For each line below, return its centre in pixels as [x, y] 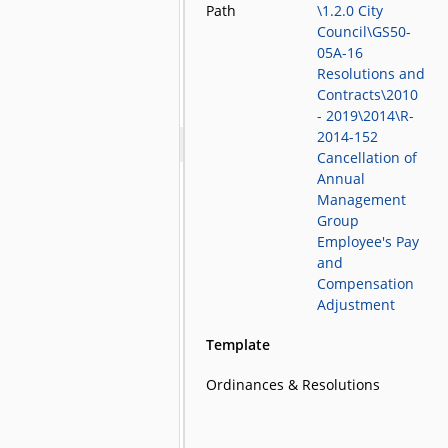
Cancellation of [367, 157]
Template [238, 344]
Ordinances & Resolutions [293, 384]
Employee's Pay [368, 241]
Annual [341, 178]
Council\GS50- [364, 31]
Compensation [366, 283]
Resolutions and [371, 73]
